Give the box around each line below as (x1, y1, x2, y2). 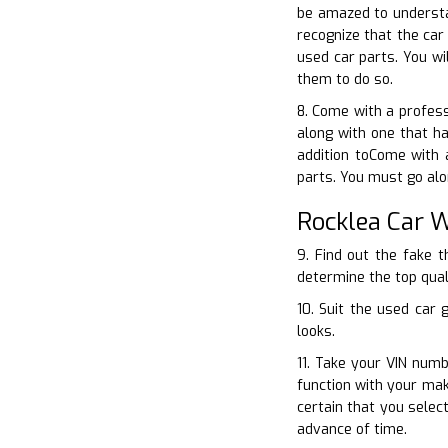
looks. (297, 322, 335, 342)
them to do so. (297, 70, 393, 90)
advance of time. (297, 420, 407, 440)
